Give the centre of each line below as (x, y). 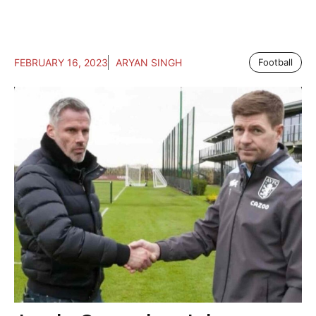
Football (275, 62)
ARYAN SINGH (149, 63)
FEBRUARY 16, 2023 (61, 63)
